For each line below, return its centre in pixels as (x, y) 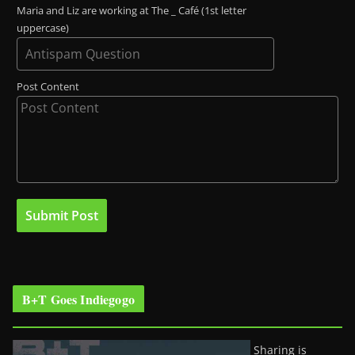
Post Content (48, 87)
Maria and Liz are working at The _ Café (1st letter (132, 11)
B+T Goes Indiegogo (78, 300)
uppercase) (43, 29)
